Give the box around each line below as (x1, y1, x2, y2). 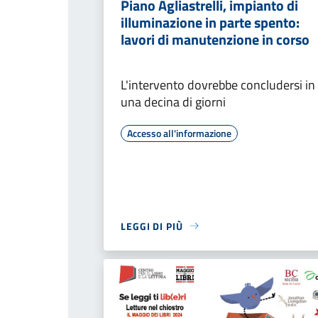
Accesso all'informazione (127, 125, 231, 141)
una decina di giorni (121, 92, 226, 111)
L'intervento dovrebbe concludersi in (121, 75, 315, 94)
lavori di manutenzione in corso (121, 28, 309, 50)
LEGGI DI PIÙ (121, 218, 183, 234)
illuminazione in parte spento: (121, 11, 300, 33)
